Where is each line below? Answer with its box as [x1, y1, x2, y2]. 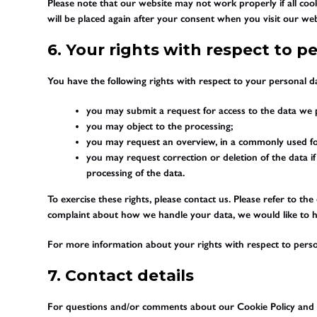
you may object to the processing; [86, 120, 234, 132]
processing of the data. [86, 166, 185, 179]
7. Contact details [47, 265, 195, 285]
